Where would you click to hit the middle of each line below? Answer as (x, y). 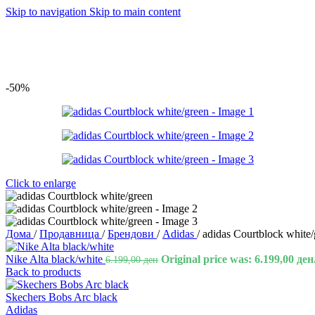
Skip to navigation (47, 12)
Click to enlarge (41, 183)
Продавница (71, 234)
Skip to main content (135, 12)
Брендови (132, 234)
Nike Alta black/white (56, 259)
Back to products (43, 272)
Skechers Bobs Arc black (62, 297)
